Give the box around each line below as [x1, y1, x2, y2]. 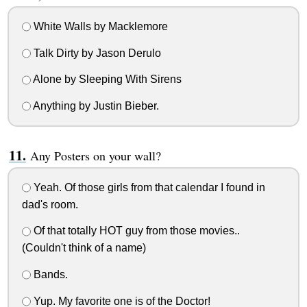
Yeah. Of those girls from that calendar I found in [30, 181, 265, 193]
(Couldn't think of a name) [21, 242, 146, 254]
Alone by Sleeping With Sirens [30, 73, 182, 86]
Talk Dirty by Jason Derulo [30, 47, 161, 59]
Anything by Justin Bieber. [30, 100, 159, 112]
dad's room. [21, 198, 78, 210]
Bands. [30, 268, 68, 280]
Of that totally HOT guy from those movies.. [30, 225, 240, 237]
